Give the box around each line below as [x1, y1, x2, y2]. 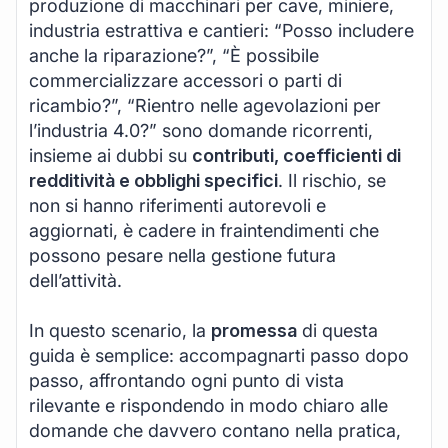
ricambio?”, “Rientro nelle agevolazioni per [29, 94, 381, 116]
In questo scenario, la [29, 319, 211, 341]
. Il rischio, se [278, 169, 386, 191]
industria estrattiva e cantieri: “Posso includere [29, 19, 414, 41]
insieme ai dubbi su [29, 144, 192, 166]
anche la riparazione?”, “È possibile [29, 44, 319, 66]
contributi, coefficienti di [192, 144, 401, 166]
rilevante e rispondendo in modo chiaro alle [29, 394, 388, 416]
